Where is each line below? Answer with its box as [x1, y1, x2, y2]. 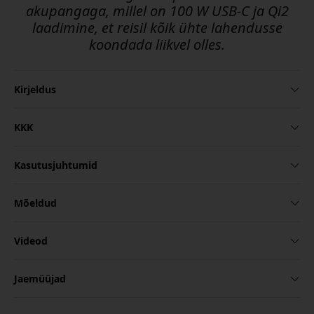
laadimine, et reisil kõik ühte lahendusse [32, 18, 282, 38]
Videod [14, 234, 48, 248]
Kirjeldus [14, 83, 56, 97]
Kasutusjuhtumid [14, 158, 97, 172]
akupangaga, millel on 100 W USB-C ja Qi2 [25, 1, 289, 21]
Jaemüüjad [14, 272, 66, 286]
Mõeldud [14, 196, 57, 210]
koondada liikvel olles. [89, 35, 225, 55]
